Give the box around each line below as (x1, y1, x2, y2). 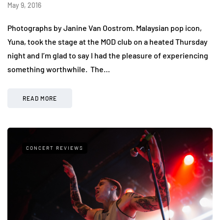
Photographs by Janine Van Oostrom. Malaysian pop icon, (7, 23, 202, 32)
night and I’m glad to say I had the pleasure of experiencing (7, 50, 208, 60)
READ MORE (23, 94, 57, 102)
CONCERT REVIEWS (26, 144, 83, 151)
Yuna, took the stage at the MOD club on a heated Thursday (7, 36, 208, 46)
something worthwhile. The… (7, 64, 110, 74)
